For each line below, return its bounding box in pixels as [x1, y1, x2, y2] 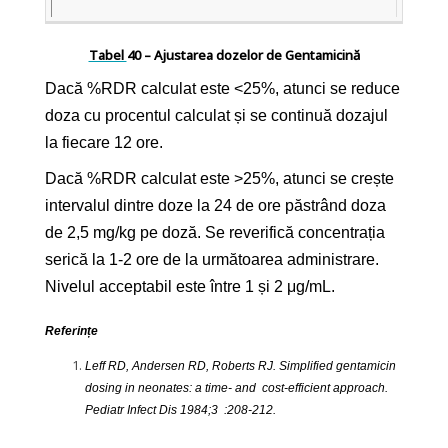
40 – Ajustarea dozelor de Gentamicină [126, 45, 360, 64]
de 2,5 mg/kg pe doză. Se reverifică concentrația [45, 223, 385, 241]
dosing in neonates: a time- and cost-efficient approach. [85, 380, 388, 395]
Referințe [45, 323, 98, 338]
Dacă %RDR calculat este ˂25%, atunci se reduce [45, 79, 400, 97]
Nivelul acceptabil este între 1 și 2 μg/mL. [45, 277, 335, 295]
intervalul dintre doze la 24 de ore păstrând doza [45, 196, 386, 214]
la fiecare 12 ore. [45, 133, 163, 151]
